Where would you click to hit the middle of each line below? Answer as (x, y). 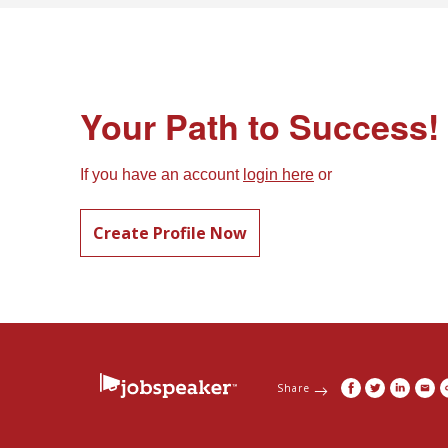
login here (278, 175)
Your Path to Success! (259, 126)
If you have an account (161, 175)
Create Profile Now (170, 233)
